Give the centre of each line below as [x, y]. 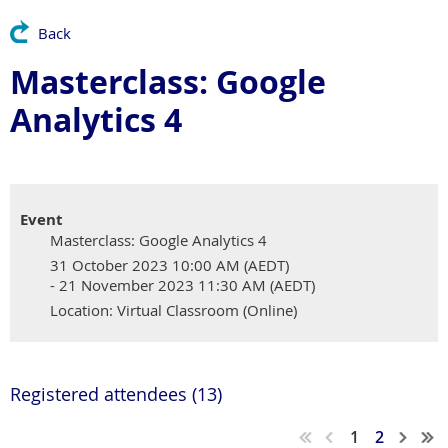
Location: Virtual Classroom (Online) [173, 310]
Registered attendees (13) [116, 394]
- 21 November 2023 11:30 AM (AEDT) [182, 285]
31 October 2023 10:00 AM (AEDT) [169, 265]
